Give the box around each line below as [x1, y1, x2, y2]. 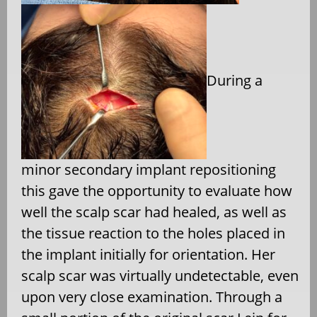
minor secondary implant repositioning [21, 160, 276, 180]
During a [207, 70, 263, 90]
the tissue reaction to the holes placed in [21, 224, 285, 243]
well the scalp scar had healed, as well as [21, 202, 287, 222]
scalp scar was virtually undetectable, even [21, 266, 299, 286]
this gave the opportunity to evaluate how [21, 181, 292, 201]
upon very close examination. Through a [21, 287, 282, 307]
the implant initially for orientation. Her [21, 245, 275, 265]
